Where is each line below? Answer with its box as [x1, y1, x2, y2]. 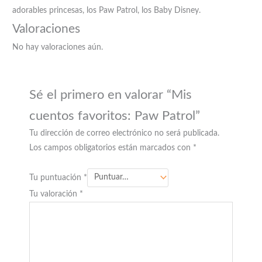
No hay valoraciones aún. [12, 43, 104, 52]
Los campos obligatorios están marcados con [29, 143, 194, 152]
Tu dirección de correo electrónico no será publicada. [29, 129, 220, 137]
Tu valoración [29, 190, 80, 199]
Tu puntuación [29, 173, 84, 182]
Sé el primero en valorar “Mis [29, 88, 192, 101]
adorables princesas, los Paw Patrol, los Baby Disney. [12, 6, 201, 15]
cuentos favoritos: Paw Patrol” [29, 109, 201, 122]
